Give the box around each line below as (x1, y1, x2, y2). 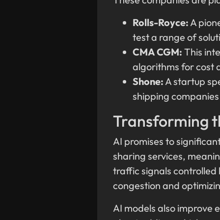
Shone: (133, 75, 164, 88)
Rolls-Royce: (133, 16, 189, 29)
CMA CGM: (133, 46, 182, 58)
